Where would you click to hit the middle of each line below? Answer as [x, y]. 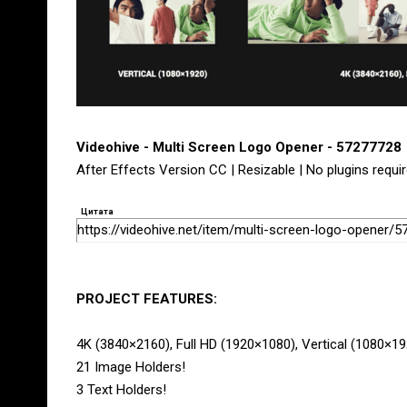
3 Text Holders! [121, 390]
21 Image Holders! [131, 367]
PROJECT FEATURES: [147, 299]
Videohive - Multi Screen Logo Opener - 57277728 [239, 147]
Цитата [97, 211]
